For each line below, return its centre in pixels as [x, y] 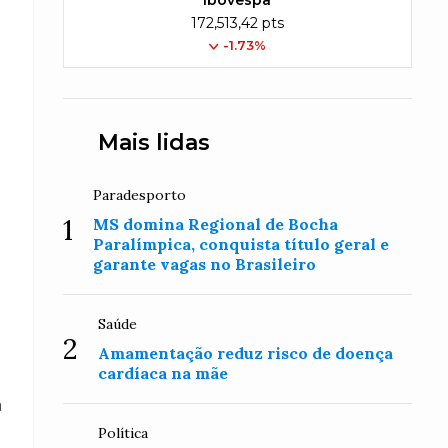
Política [123, 433]
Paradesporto [140, 195]
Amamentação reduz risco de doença [246, 353]
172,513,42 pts [237, 23]
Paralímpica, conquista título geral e [241, 244]
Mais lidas [154, 142]
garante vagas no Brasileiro [205, 264]
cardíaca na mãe [163, 373]
